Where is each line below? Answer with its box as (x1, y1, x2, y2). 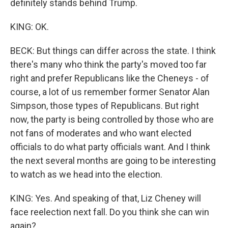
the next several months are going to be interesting (10, 155, 216, 166)
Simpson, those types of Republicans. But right (10, 100, 199, 111)
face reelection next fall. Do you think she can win (10, 207, 209, 217)
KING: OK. (10, 21, 49, 32)
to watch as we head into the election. (10, 169, 162, 180)
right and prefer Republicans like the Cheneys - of (10, 73, 209, 83)
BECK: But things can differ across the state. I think (10, 45, 216, 56)
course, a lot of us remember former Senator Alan (10, 87, 210, 97)
